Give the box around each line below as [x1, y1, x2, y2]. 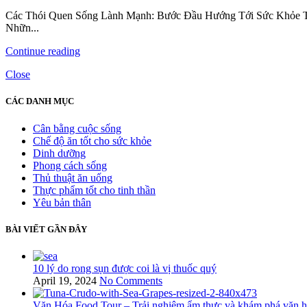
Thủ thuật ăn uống [33, 171, 112, 184]
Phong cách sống [33, 159, 107, 171]
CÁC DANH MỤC [5, 96, 74, 107]
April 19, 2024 [33, 275, 97, 286]
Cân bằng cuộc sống [33, 122, 121, 134]
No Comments [99, 275, 162, 286]
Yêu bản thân [33, 196, 91, 208]
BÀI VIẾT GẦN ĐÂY [5, 223, 87, 234]
